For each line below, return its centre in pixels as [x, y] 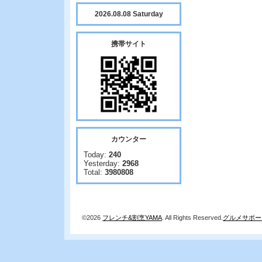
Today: [96, 155]
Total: [94, 172]
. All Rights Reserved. [192, 218]
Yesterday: [103, 163]
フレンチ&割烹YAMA [132, 218]
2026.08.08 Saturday [129, 14]
